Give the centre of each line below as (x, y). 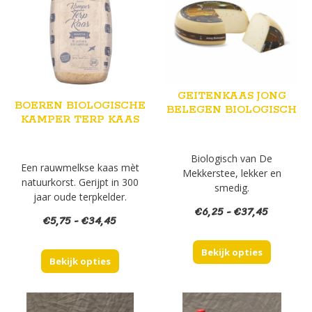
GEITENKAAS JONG (232, 96)
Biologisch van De (232, 158)
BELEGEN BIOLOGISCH (232, 110)
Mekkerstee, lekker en (232, 173)
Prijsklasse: (143, 220)
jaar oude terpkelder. (80, 197)
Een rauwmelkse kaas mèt (80, 168)
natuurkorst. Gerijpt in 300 (80, 182)
